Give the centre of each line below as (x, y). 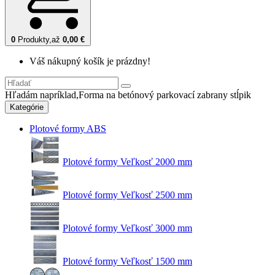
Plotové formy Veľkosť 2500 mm (127, 195)
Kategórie (27, 107)
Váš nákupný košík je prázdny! (90, 61)
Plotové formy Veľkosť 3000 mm (127, 228)
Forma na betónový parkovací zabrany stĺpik (165, 95)
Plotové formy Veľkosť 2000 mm (127, 162)
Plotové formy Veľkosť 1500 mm (127, 261)
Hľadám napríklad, (42, 95)
